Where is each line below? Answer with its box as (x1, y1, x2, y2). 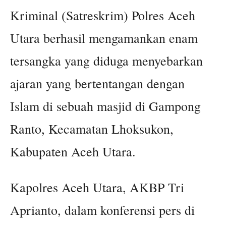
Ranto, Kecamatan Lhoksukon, (10, 120, 174, 138)
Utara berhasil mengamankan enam (10, 29, 198, 47)
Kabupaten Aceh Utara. (10, 143, 136, 160)
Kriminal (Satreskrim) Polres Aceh (10, 7, 195, 24)
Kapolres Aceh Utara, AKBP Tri (10, 179, 184, 196)
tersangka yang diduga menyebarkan (10, 52, 203, 70)
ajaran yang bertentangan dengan (10, 75, 185, 92)
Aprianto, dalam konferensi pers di (10, 201, 195, 219)
